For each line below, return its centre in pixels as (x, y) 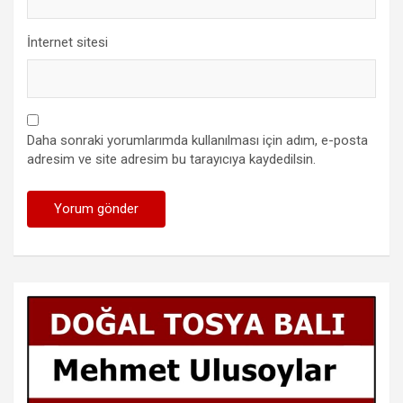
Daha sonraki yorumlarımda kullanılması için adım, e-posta (197, 141)
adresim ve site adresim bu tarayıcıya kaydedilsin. (171, 160)
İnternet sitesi (67, 43)
